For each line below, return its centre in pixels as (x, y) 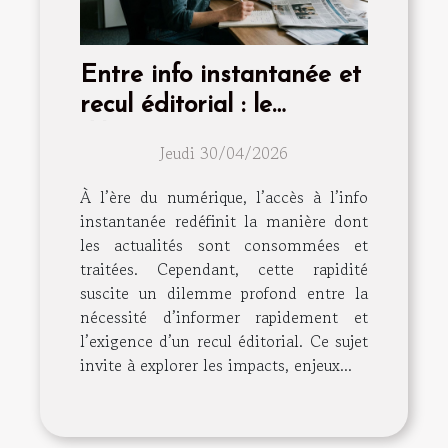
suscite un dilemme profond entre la (224, 292)
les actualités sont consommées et (224, 244)
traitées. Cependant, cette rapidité (224, 268)
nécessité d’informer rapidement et (224, 316)
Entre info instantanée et (220, 75)
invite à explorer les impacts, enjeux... (216, 364)
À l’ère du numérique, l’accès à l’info (224, 196)
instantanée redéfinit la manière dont (224, 220)
